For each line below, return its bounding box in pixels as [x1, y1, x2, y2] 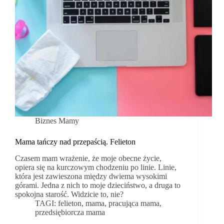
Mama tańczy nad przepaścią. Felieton [15, 137, 135, 146]
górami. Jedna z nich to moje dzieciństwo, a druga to [15, 181, 180, 190]
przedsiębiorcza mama [35, 208, 105, 217]
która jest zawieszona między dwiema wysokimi [15, 172, 167, 181]
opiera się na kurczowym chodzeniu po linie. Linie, [15, 163, 176, 172]
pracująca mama [108, 199, 160, 208]
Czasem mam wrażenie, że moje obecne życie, [15, 154, 161, 163]
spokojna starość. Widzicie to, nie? [15, 190, 123, 199]
